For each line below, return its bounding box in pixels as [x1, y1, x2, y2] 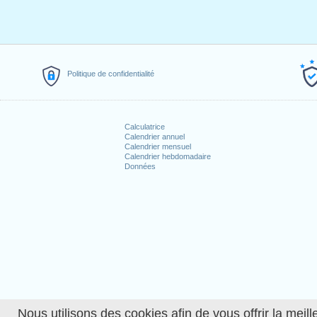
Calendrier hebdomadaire [124, 152, 211, 161]
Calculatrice [124, 122, 165, 131]
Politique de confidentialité [67, 69, 154, 78]
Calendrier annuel [124, 132, 185, 141]
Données [124, 162, 156, 171]
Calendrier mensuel [124, 142, 191, 151]
